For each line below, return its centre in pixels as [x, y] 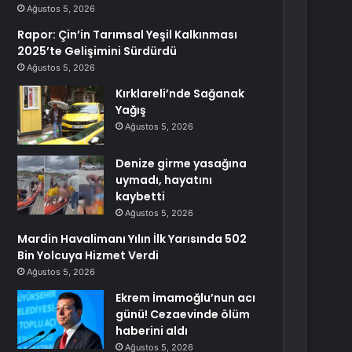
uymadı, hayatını [164, 180]
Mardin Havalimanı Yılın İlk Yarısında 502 [132, 239]
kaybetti [141, 196]
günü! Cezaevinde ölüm [183, 314]
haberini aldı [152, 331]
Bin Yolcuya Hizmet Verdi [88, 255]
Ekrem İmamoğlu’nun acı [186, 298]
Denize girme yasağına [181, 163]
